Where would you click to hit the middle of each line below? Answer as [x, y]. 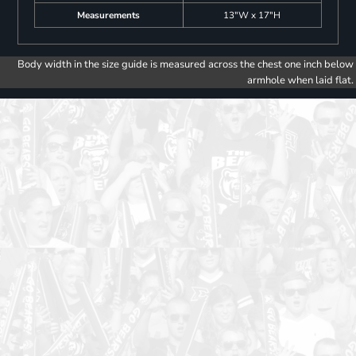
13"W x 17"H [252, 15]
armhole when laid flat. [300, 81]
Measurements [109, 15]
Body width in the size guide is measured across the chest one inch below [186, 65]
